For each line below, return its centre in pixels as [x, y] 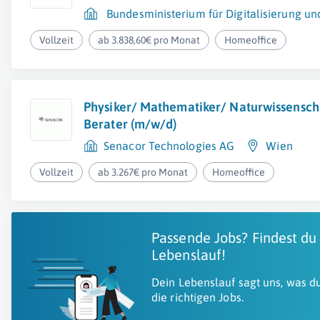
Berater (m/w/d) [130, 124]
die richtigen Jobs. [197, 297]
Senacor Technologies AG [169, 146]
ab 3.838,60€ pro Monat [149, 40]
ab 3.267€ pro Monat [143, 172]
